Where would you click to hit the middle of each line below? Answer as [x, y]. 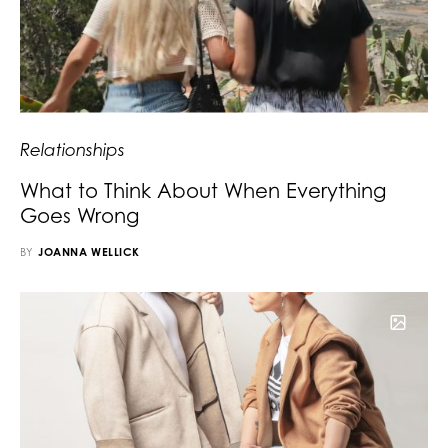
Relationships [72, 149]
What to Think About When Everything [203, 190]
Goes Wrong [79, 215]
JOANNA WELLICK [89, 251]
